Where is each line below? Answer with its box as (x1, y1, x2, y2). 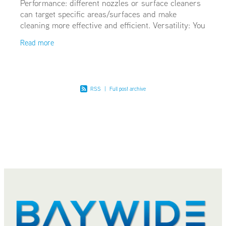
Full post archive (109, 85, 146, 92)
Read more (20, 37, 54, 47)
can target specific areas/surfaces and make (20, 9, 177, 20)
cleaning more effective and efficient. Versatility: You (20, 20, 205, 31)
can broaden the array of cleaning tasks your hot (20, 31, 192, 42)
